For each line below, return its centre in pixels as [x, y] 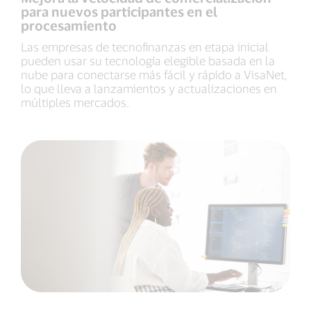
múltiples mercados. [75, 102]
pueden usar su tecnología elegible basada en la [148, 61]
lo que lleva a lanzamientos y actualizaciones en [149, 89]
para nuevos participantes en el [119, 12]
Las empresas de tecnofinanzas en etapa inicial [145, 47]
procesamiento [69, 26]
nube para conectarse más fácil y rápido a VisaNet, [154, 75]
